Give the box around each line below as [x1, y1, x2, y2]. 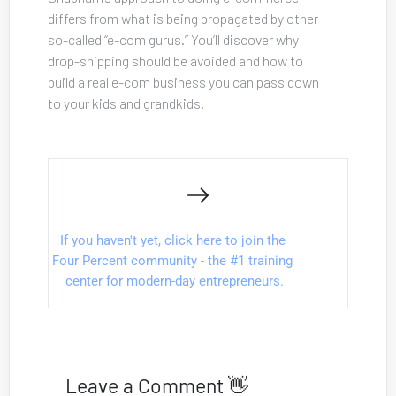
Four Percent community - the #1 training [52, 252, 297, 269]
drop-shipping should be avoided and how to [48, 51, 306, 69]
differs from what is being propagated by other [48, 9, 321, 27]
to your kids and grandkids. [48, 94, 204, 111]
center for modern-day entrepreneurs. [65, 272, 284, 289]
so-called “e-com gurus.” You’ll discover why [48, 30, 301, 48]
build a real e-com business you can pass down [48, 72, 322, 90]
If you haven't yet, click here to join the [59, 232, 289, 248]
